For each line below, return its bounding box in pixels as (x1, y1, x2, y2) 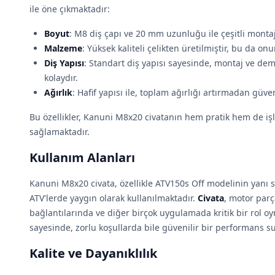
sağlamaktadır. (29, 126, 90, 137)
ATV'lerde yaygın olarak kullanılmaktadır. (29, 192, 198, 204)
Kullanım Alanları (29, 149, 135, 166)
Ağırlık (44, 87, 72, 98)
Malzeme (44, 42, 82, 54)
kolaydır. (44, 72, 78, 83)
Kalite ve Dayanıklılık (29, 245, 157, 261)
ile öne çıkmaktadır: (29, 3, 110, 15)
